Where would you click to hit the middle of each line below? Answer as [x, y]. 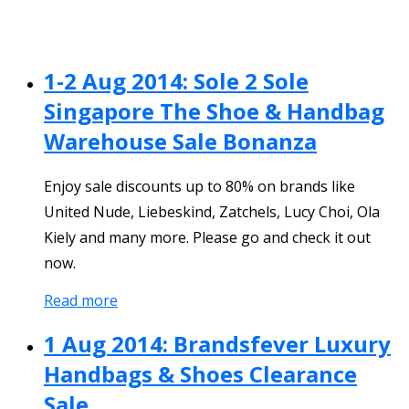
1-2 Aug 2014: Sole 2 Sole [176, 80]
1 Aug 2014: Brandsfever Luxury [217, 344]
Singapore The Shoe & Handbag [214, 110]
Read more [81, 301]
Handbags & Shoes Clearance [200, 374]
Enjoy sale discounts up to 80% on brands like [199, 187]
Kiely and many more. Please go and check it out [207, 238]
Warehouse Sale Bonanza [180, 141]
